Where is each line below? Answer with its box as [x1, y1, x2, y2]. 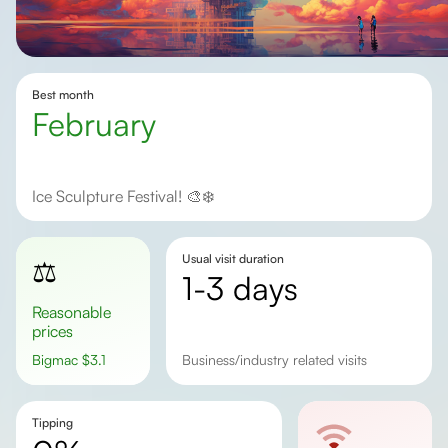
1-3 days [192, 268, 298, 308]
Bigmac [41, 351, 82, 368]
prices [32, 321, 73, 341]
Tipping [32, 415, 73, 430]
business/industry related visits [190, 351, 367, 368]
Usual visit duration [181, 251, 284, 266]
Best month [32, 87, 94, 102]
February [48, 104, 156, 144]
